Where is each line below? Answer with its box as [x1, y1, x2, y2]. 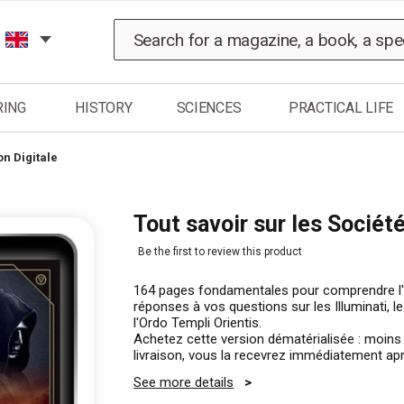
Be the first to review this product [138, 245, 303, 258]
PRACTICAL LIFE [288, 99, 394, 117]
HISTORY [75, 99, 133, 117]
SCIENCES [176, 99, 242, 117]
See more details [133, 374, 234, 390]
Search [143, 20, 185, 34]
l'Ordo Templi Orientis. [133, 315, 262, 331]
